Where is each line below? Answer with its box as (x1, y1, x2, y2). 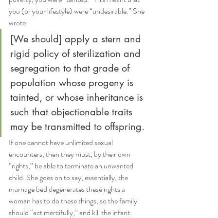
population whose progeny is (10, 76, 136, 89)
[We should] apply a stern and (10, 33, 144, 45)
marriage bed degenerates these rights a (9, 183, 127, 195)
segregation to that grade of (10, 62, 132, 74)
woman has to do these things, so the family (9, 195, 139, 206)
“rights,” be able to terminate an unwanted (9, 160, 135, 171)
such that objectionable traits (10, 106, 135, 118)
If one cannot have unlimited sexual (9, 137, 114, 148)
